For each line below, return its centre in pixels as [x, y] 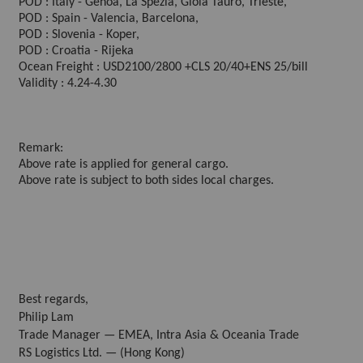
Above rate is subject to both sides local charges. [146, 181]
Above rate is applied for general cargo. [124, 164]
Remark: [41, 148]
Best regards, [53, 300]
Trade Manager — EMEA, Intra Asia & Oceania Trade [159, 335]
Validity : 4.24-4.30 [68, 83]
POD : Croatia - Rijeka [76, 51]
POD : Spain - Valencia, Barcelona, [109, 19]
